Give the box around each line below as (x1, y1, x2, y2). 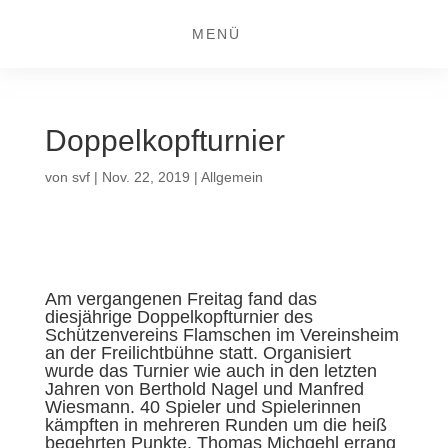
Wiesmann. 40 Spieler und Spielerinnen (44, 397, 361, 417)
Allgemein (200, 169, 263, 185)
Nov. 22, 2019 (101, 169, 190, 185)
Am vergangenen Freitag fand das (44, 289, 317, 309)
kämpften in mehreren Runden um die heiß (44, 415, 387, 435)
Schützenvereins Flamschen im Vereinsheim (44, 325, 399, 345)
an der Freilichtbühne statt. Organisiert (44, 343, 351, 363)
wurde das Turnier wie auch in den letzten (44, 361, 377, 381)
